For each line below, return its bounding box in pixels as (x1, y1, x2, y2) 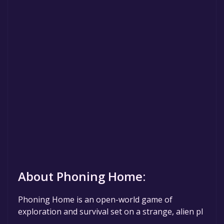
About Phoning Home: (18, 168, 145, 185)
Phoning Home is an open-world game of (18, 194, 172, 205)
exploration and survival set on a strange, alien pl (18, 206, 203, 217)
